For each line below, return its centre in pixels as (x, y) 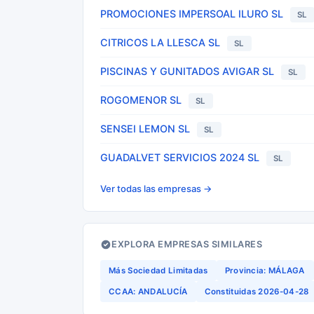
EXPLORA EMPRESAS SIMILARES (187, 244)
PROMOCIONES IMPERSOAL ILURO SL (192, 14)
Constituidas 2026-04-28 (257, 292)
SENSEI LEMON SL (145, 129)
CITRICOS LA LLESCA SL (160, 42)
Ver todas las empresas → (156, 189)
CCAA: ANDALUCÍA (148, 292)
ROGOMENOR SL (141, 100)
